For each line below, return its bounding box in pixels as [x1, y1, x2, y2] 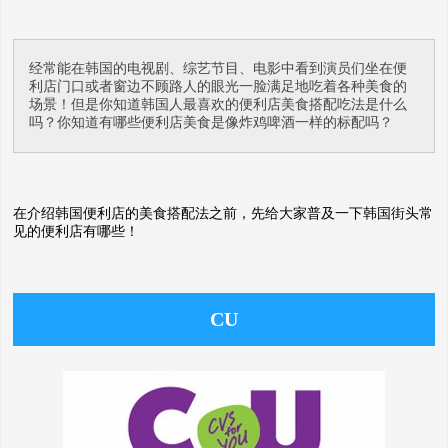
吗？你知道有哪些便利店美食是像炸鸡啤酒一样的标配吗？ [29, 115, 393, 130]
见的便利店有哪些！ [13, 224, 139, 239]
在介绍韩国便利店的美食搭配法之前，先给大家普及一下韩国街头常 [13, 206, 433, 221]
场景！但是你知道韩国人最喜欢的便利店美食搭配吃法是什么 [29, 97, 407, 112]
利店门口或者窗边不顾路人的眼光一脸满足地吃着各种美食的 [29, 79, 407, 94]
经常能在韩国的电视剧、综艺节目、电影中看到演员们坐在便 [29, 61, 407, 76]
